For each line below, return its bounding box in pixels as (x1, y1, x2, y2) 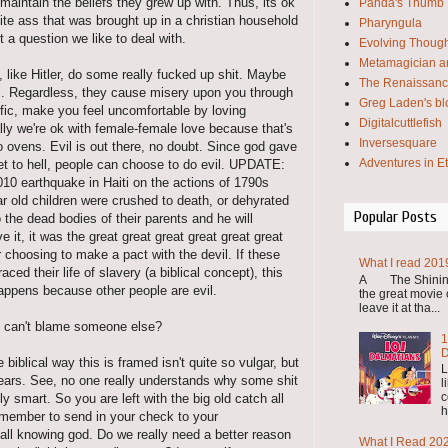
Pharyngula (359, 16, 422, 30)
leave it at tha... (359, 300, 440, 315)
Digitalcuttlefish (359, 116, 442, 130)
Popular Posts (354, 208, 437, 226)
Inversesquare (359, 136, 437, 150)
